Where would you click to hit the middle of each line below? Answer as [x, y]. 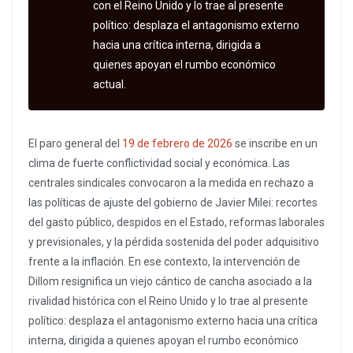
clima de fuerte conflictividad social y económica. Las [159, 163]
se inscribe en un [275, 144]
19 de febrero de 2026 [177, 144]
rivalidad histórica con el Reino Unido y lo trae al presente [168, 301]
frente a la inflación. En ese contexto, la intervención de [164, 262]
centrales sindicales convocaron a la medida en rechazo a [171, 183]
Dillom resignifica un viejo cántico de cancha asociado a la [170, 282]
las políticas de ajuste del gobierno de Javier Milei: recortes [173, 203]
